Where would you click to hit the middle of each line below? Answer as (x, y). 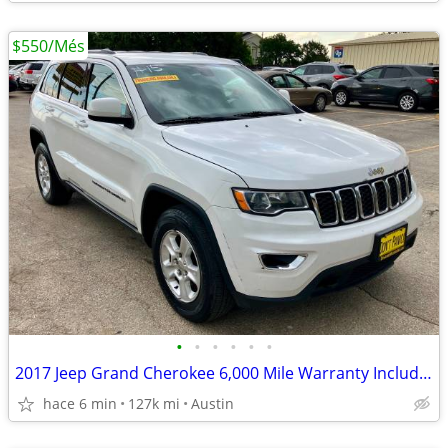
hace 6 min (80, 403)
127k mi (154, 403)
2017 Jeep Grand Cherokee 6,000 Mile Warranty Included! (425, 373)
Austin (212, 403)
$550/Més (48, 46)
